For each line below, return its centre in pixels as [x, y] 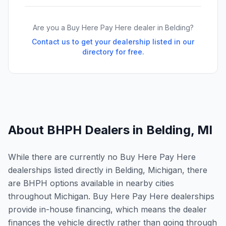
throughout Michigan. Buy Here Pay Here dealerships [111, 196]
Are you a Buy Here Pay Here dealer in [99, 27]
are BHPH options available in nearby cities [91, 183]
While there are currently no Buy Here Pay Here [102, 157]
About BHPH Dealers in [77, 130]
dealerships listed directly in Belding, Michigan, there [108, 170]
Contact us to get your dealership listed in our [113, 42]
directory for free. [113, 52]
